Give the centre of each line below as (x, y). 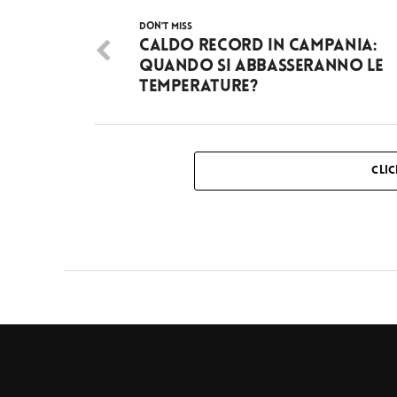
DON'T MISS (166, 27)
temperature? (198, 87)
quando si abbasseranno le (261, 66)
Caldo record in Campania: (258, 46)
